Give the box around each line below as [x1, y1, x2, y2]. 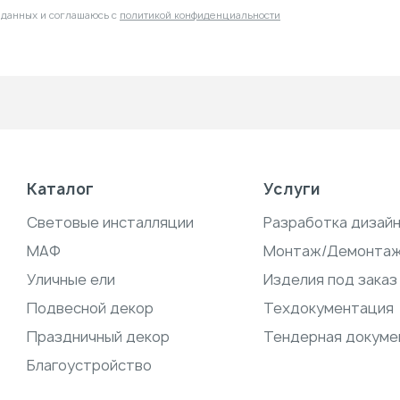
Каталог [26, 179, 94, 199]
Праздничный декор [26, 327, 170, 346]
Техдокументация [263, 298, 395, 318]
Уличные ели [26, 270, 115, 289]
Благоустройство [26, 355, 152, 375]
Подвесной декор [26, 298, 154, 318]
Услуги [263, 179, 321, 199]
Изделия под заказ [263, 270, 398, 289]
